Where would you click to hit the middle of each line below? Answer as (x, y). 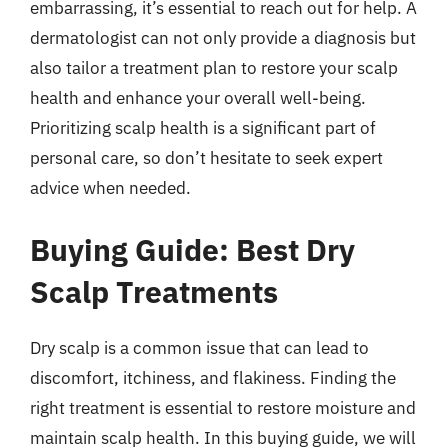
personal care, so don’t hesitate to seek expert (206, 158)
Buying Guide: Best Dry (192, 249)
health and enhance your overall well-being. (198, 98)
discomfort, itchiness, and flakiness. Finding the (213, 377)
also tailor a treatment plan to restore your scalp (214, 68)
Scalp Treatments (154, 291)
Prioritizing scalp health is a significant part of (203, 128)
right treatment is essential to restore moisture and (223, 407)
